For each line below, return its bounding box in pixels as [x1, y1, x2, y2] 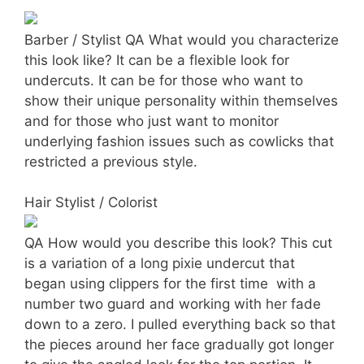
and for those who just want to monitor [24, 112, 279, 129]
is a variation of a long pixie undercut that [24, 255, 295, 271]
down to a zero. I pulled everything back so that [24, 316, 336, 332]
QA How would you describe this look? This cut [24, 235, 332, 251]
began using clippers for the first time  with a [24, 275, 316, 292]
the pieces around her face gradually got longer [24, 336, 334, 353]
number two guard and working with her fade [24, 296, 321, 312]
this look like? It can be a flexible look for [24, 51, 289, 68]
